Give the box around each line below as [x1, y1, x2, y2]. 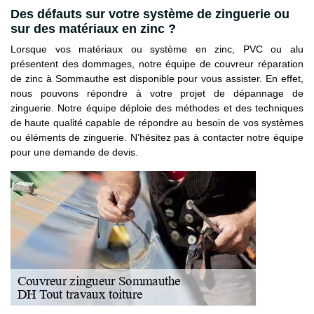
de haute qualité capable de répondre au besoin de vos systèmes [11, 116, 303, 128]
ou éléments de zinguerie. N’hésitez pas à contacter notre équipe [11, 131, 303, 143]
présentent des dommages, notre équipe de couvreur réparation [11, 57, 303, 69]
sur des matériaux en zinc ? [11, 21, 176, 36]
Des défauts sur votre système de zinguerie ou [11, 6, 289, 21]
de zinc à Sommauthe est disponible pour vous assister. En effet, [11, 72, 303, 84]
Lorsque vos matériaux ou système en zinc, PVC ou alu [11, 43, 303, 55]
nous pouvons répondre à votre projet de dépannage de [11, 87, 303, 99]
